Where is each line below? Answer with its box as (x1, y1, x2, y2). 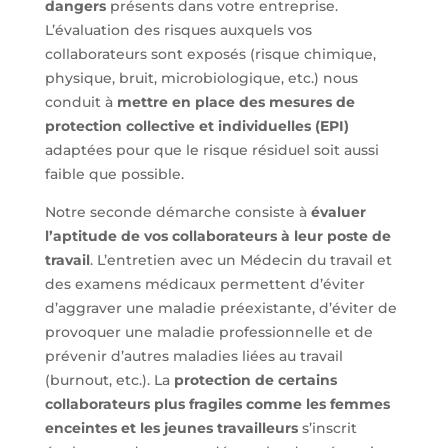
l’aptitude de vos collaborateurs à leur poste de (44, 226, 391, 245)
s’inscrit (297, 418, 357, 437)
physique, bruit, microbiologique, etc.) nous (44, 68, 358, 87)
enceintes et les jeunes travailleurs (44, 418, 298, 437)
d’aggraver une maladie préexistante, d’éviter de (44, 298, 397, 317)
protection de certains (173, 370, 337, 389)
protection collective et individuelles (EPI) (44, 116, 349, 135)
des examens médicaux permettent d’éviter (44, 274, 365, 293)
